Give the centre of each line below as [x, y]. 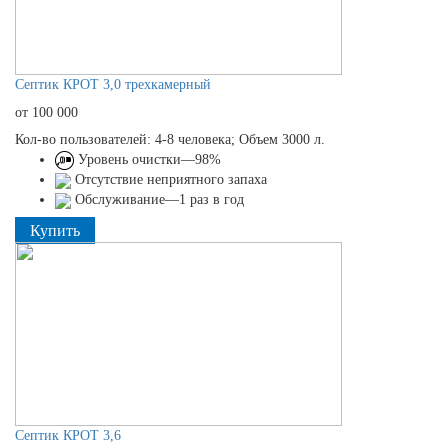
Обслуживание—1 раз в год [157, 200]
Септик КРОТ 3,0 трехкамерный [113, 84]
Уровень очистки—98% [147, 159]
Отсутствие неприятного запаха [169, 180]
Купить [55, 231]
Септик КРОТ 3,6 [68, 436]
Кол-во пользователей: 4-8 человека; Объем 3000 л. [170, 139]
